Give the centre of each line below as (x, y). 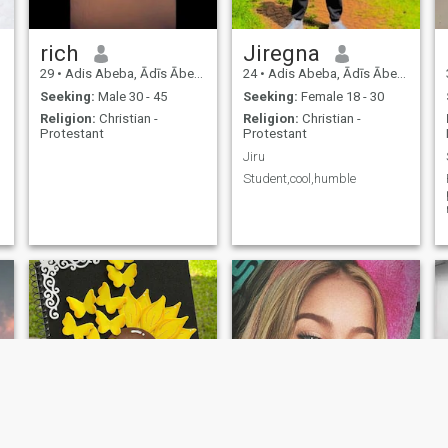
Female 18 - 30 (340, 96)
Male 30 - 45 (130, 96)
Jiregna (281, 53)
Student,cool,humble (299, 179)
